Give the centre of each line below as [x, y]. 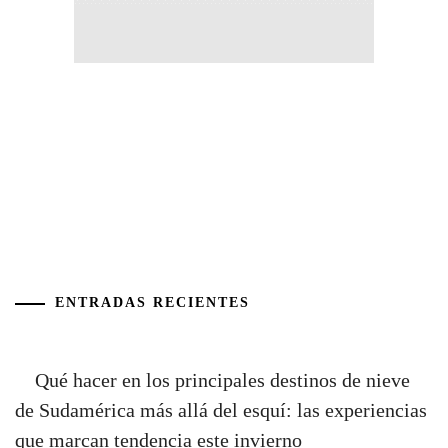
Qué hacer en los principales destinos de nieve [222, 379]
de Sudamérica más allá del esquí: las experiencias [221, 409]
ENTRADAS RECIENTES [152, 302]
